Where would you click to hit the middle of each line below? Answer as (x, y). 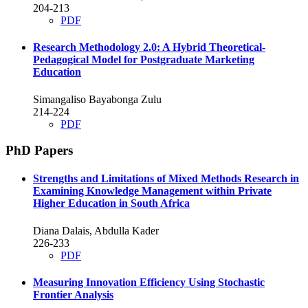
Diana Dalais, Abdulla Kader (96, 230)
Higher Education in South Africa (111, 203)
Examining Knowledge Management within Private (152, 191)
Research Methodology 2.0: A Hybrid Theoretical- (149, 47)
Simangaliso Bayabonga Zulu (97, 99)
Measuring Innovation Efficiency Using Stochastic (149, 283)
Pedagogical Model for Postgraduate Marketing (144, 60)
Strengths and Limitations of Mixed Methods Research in (166, 179)
